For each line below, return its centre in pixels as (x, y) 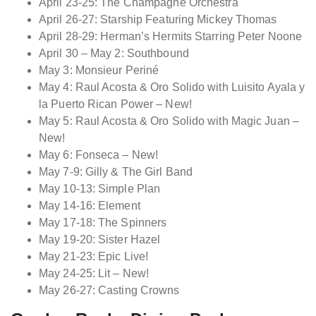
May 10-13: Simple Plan (100, 188)
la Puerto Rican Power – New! (115, 104)
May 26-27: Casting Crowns (109, 290)
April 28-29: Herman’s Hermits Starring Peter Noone (170, 36)
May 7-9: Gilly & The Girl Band (116, 171)
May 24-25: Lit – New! (94, 273)
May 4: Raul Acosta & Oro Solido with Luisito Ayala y (172, 87)
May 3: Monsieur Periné (99, 70)
